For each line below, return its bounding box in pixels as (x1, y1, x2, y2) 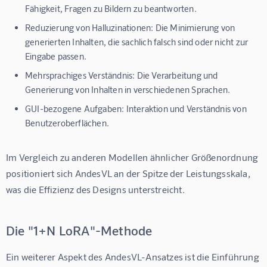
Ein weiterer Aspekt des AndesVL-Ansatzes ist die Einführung (6, 251, 262, 263)
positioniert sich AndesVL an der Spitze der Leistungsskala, (6, 167, 253, 179)
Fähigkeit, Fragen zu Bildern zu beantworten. (25, 3, 197, 14)
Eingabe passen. (25, 51, 86, 62)
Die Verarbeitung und (135, 70, 218, 81)
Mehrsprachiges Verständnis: (25, 70, 135, 81)
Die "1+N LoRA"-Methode (6, 222, 153, 238)
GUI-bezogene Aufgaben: (25, 103, 125, 114)
